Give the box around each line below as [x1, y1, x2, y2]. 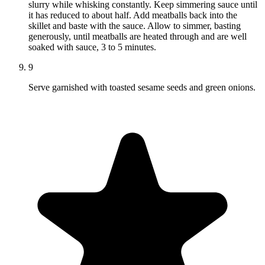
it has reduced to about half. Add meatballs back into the [28, 10, 237, 21]
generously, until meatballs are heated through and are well [28, 31, 247, 42]
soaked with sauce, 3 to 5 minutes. [28, 42, 156, 53]
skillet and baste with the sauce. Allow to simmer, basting [28, 21, 241, 31]
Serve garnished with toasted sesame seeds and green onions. [28, 82, 256, 93]
